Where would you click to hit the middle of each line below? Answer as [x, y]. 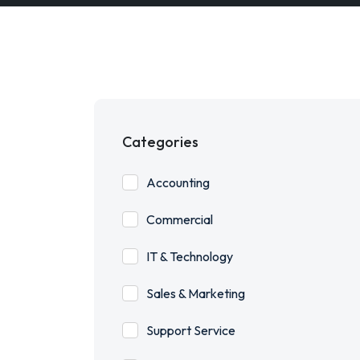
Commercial [180, 219]
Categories [160, 142]
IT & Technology [190, 256]
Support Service [191, 330]
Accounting [178, 182]
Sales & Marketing [196, 293]
